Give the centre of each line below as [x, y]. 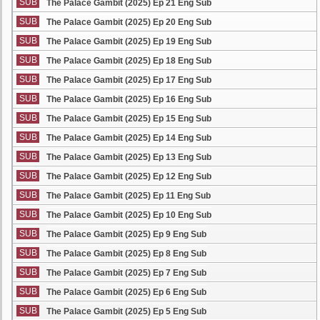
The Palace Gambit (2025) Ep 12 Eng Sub [129, 176]
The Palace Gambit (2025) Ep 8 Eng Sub [126, 254]
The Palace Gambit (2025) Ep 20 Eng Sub [129, 22]
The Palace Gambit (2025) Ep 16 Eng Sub [129, 99]
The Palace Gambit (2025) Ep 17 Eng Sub [129, 80]
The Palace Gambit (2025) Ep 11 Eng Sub [129, 196]
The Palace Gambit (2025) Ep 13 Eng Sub [129, 157]
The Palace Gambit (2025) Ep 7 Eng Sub [126, 273]
